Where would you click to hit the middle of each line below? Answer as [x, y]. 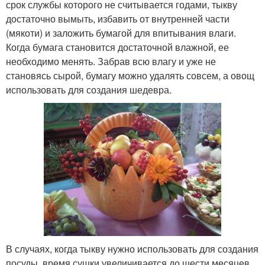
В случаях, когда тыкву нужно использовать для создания [132, 249]
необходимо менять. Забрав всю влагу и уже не [111, 61]
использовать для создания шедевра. [89, 89]
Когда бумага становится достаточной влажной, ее [117, 47]
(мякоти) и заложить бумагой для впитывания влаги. [121, 33]
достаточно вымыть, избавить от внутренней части [118, 18]
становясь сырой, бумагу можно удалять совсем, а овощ [130, 75]
